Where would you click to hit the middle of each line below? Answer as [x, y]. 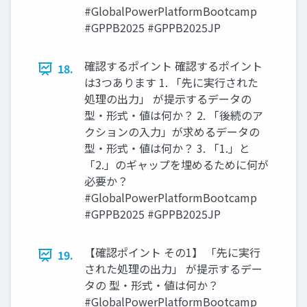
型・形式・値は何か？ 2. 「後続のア [174, 115]
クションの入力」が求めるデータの [172, 132]
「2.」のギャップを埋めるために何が [176, 165]
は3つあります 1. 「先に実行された [171, 83]
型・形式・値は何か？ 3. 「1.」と [167, 148]
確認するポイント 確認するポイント [173, 66]
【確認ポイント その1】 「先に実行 [172, 253]
